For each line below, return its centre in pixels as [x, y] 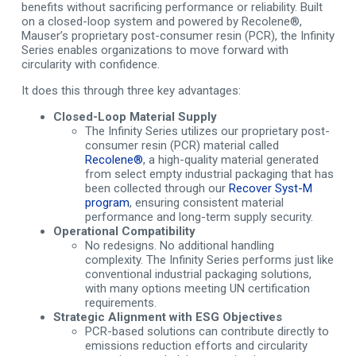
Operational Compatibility [124, 231]
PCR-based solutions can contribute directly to [207, 331]
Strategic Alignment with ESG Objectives [167, 317]
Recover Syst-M [270, 188]
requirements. [120, 303]
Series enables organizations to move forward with [155, 50]
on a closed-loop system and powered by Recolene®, [161, 21]
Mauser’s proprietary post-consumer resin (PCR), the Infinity [178, 36]
